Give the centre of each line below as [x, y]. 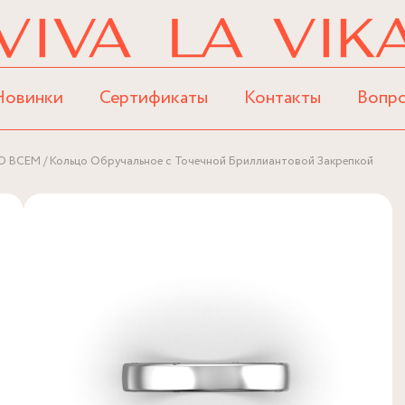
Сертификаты [154, 99]
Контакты [283, 99]
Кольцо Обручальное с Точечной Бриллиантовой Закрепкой [212, 162]
